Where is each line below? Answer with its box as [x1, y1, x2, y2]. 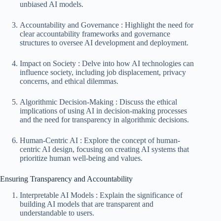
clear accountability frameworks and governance [20, 30, 170, 38]
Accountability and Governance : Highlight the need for [20, 21, 193, 30]
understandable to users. [20, 208, 94, 217]
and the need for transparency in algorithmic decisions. [20, 115, 189, 124]
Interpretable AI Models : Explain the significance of [20, 190, 183, 199]
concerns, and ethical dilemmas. [20, 77, 118, 86]
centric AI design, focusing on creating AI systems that [20, 145, 189, 154]
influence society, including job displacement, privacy [20, 68, 186, 77]
